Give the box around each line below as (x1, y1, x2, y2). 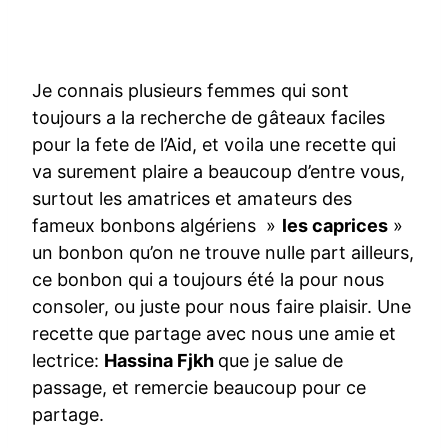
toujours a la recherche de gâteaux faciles (32, 107, 385, 129)
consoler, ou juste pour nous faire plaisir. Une (32, 296, 411, 318)
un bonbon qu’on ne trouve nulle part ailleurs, (32, 242, 414, 264)
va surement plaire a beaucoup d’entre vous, (32, 161, 405, 183)
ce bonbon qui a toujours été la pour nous (32, 269, 384, 291)
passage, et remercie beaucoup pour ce (32, 377, 366, 399)
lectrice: (32, 350, 105, 372)
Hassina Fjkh (104, 350, 219, 372)
